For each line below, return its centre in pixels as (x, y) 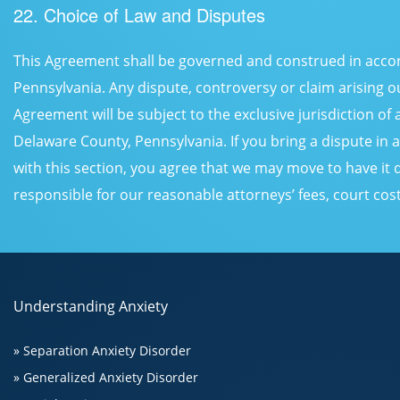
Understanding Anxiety (91, 306)
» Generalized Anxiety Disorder (106, 377)
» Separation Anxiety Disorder (102, 350)
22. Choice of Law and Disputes (139, 15)
